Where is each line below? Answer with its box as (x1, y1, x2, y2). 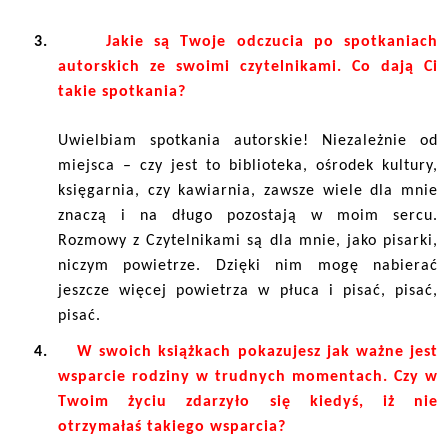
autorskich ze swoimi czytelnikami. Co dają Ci (58, 58, 438, 75)
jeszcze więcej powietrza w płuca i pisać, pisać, (58, 282, 438, 299)
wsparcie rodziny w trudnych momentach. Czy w (58, 368, 438, 385)
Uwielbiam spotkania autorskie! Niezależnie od (58, 132, 438, 149)
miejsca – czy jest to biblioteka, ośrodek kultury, (58, 157, 438, 174)
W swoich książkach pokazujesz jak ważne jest (77, 343, 439, 360)
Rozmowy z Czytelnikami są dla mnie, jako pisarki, (58, 232, 438, 249)
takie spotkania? (58, 83, 186, 100)
